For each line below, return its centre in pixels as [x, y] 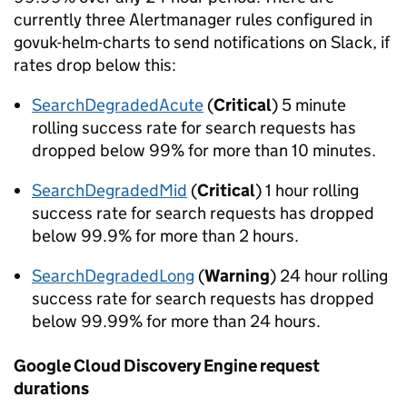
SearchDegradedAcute [118, 105]
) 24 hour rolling [329, 276]
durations [51, 388]
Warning [237, 276]
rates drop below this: [95, 65]
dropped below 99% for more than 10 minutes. [204, 150]
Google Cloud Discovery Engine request [167, 366]
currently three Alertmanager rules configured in [193, 20]
